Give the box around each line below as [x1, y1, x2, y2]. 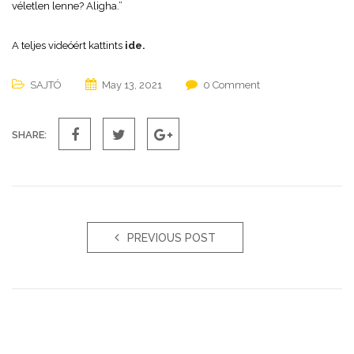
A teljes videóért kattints [12, 40, 125, 51]
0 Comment [203, 79, 260, 91]
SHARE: [12, 129, 47, 141]
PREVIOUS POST [127, 232, 216, 244]
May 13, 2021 [102, 79, 162, 91]
